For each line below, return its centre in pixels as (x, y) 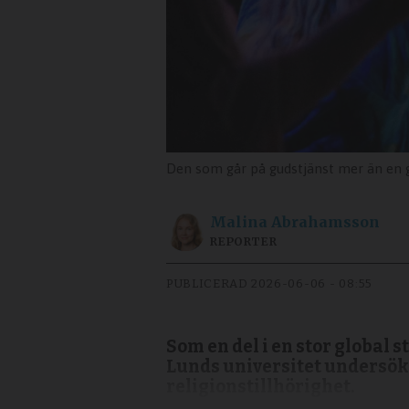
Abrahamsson (326, 222)
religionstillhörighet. (261, 386)
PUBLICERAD (207, 283)
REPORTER (244, 242)
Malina (239, 222)
